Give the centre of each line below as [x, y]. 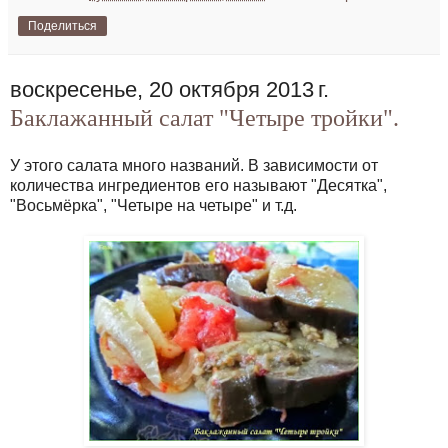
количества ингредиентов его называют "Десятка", [198, 186]
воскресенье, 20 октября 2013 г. [169, 90]
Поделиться [62, 26]
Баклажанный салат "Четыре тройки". [204, 118]
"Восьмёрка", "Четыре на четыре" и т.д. [153, 206]
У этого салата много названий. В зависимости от [194, 166]
